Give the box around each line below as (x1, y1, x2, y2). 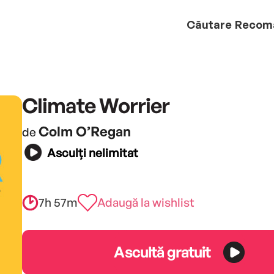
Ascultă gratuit (114, 242, 211, 262)
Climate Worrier (21, 92, 169, 118)
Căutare (187, 17, 232, 31)
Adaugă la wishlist (97, 194, 194, 210)
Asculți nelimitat (46, 146, 138, 161)
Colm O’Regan (38, 122, 131, 139)
